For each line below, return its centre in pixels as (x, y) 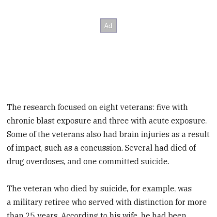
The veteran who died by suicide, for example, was (100, 189)
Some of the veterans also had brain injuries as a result (108, 134)
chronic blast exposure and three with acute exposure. (107, 120)
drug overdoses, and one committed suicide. (88, 161)
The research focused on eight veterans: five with (98, 107)
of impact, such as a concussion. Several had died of (101, 147)
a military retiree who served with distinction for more (107, 202)
